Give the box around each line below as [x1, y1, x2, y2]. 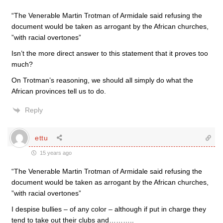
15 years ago [38, 150, 72, 156]
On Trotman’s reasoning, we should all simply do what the [11, 76, 193, 84]
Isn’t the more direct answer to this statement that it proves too [11, 49, 208, 57]
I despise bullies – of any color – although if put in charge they [11, 205, 206, 213]
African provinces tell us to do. [11, 87, 106, 95]
